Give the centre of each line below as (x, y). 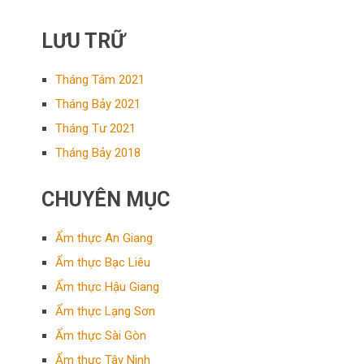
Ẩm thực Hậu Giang (108, 286)
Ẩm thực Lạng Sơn (106, 311)
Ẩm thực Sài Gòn (101, 335)
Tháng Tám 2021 (100, 79)
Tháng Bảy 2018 (98, 152)
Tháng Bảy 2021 (98, 104)
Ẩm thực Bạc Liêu (103, 262)
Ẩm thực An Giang (104, 238)
